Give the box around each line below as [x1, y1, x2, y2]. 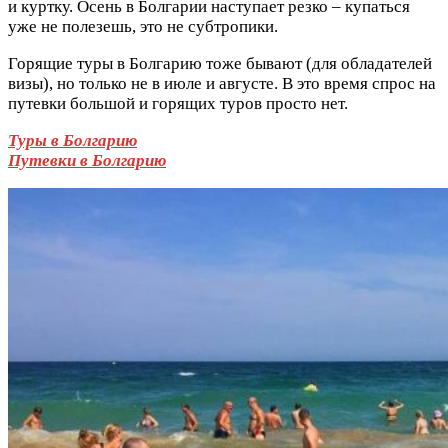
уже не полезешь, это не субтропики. [8, 16, 278, 36]
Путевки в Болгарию [8, 150, 166, 170]
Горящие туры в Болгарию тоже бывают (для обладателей [8, 53, 432, 73]
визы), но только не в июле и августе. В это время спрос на [8, 73, 436, 93]
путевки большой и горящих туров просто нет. [8, 93, 348, 113]
